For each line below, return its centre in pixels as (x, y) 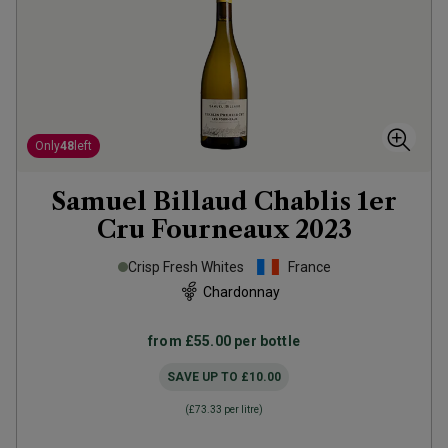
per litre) (242, 409)
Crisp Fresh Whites (185, 267)
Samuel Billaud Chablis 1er (224, 201)
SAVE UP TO (204, 377)
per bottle (265, 341)
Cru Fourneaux (192, 229)
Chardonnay (241, 291)
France (309, 267)
